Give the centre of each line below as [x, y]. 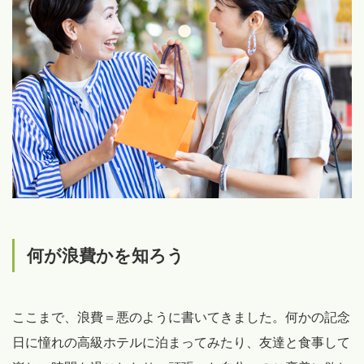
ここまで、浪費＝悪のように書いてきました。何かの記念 [181, 317]
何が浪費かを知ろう [106, 256]
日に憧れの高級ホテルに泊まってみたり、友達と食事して [181, 342]
